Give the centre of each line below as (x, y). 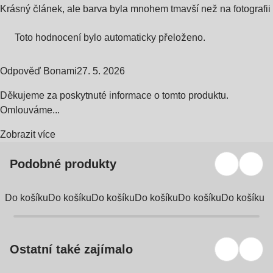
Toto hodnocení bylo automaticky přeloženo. (110, 37)
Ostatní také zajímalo (71, 249)
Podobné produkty (63, 164)
